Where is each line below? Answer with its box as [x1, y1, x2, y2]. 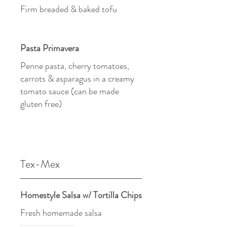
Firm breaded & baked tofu [20, 3, 117, 16]
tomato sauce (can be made [20, 85, 119, 98]
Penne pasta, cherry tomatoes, [20, 59, 129, 72]
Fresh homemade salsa [20, 206, 102, 219]
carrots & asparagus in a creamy [20, 72, 134, 85]
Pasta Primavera [20, 42, 79, 55]
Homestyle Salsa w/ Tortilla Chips [20, 188, 142, 202]
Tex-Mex [20, 156, 60, 172]
